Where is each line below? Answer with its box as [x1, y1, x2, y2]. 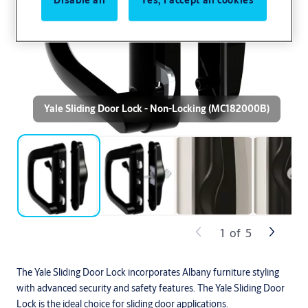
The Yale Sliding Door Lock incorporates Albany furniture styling [16, 266, 279, 278]
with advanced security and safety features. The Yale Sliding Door [16, 282, 285, 294]
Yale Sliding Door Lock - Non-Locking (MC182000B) [44, 102, 269, 115]
